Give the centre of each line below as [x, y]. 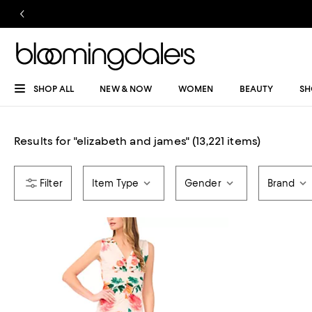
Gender [203, 183]
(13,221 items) [227, 141]
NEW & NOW [126, 89]
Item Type [115, 183]
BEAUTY [256, 89]
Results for [42, 141]
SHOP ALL [54, 89]
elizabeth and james [131, 141]
